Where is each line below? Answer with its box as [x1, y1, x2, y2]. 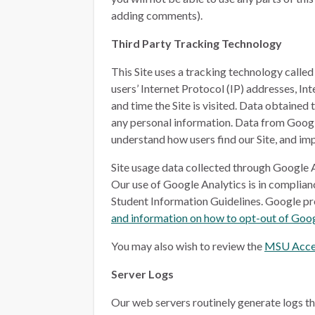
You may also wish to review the [111, 239, 264, 252]
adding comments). [111, 8, 202, 22]
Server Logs [111, 267, 174, 281]
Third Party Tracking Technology [111, 37, 282, 50]
